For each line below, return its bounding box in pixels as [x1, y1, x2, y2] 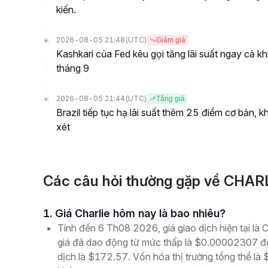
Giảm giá [156, 36, 185, 44]
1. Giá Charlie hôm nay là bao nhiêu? [55, 207, 226, 220]
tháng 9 [56, 62, 89, 74]
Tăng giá [156, 95, 185, 103]
